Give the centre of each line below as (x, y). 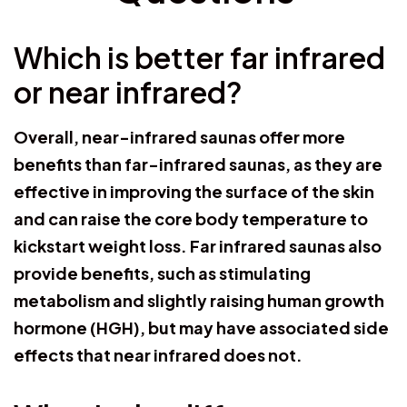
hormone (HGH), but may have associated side (201, 327)
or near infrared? (128, 91)
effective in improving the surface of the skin (194, 191)
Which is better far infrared (199, 57)
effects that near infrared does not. (158, 354)
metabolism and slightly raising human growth (199, 300)
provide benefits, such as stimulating (162, 273)
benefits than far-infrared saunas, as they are (198, 164)
